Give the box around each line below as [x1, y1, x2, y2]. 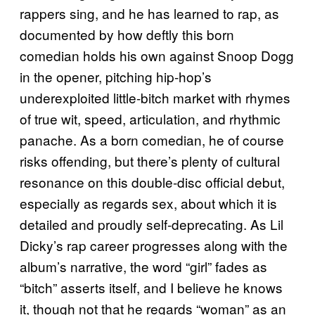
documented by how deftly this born [20, 25, 234, 44]
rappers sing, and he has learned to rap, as [20, 4, 279, 22]
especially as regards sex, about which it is [20, 193, 277, 212]
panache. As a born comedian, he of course [20, 130, 284, 149]
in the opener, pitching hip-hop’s [20, 67, 212, 86]
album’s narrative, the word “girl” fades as [20, 257, 267, 276]
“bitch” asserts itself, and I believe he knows [20, 278, 283, 297]
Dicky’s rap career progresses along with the [20, 236, 288, 255]
